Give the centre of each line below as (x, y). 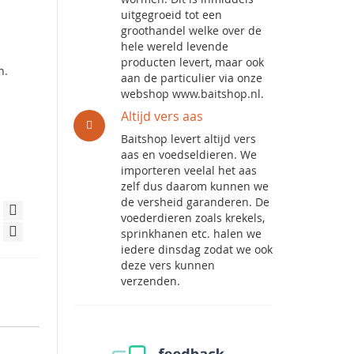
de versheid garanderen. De (196, 202)
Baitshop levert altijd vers (189, 139)
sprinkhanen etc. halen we (192, 233)
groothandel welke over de (192, 30)
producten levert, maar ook (193, 62)
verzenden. (151, 281)
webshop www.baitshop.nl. (193, 94)
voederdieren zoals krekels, (193, 218)
